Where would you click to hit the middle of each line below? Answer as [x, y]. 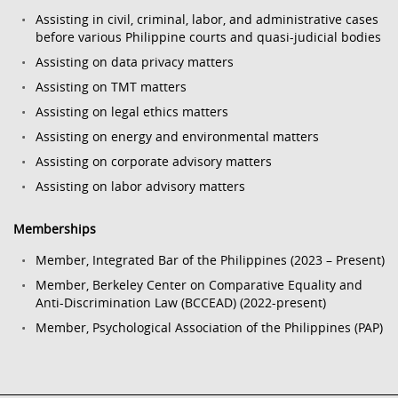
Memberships [55, 229]
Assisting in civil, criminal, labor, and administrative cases [207, 19]
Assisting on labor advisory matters [140, 186]
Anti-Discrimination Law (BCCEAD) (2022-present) [181, 302]
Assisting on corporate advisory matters [154, 161]
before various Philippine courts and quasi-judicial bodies [208, 37]
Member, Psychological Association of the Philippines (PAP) [209, 327]
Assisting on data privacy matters [135, 62]
